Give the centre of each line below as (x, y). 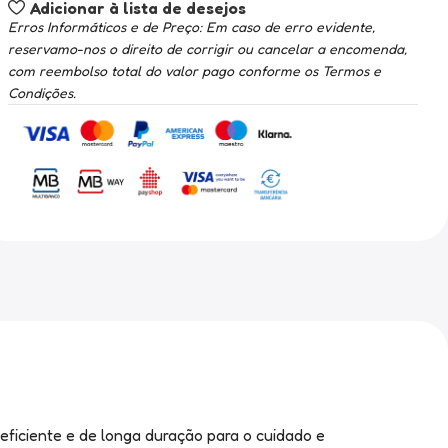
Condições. (41, 92)
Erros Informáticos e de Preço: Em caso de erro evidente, (191, 26)
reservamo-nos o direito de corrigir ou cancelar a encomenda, (207, 48)
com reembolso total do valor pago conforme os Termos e (194, 70)
